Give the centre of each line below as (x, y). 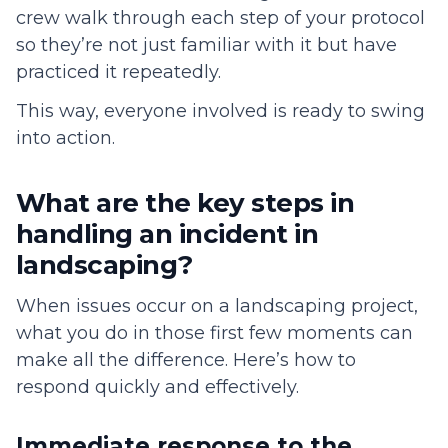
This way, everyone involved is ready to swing (220, 111)
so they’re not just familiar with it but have (206, 45)
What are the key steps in (185, 203)
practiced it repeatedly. (121, 72)
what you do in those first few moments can (214, 333)
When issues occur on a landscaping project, (217, 306)
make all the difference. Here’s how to (186, 360)
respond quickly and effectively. (162, 387)
